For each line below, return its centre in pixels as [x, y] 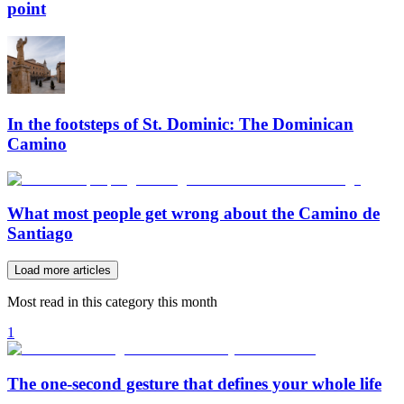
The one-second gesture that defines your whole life [194, 383]
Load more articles [63, 270]
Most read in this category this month [112, 302]
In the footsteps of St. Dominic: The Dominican [180, 124]
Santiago [40, 234]
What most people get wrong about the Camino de [193, 214]
